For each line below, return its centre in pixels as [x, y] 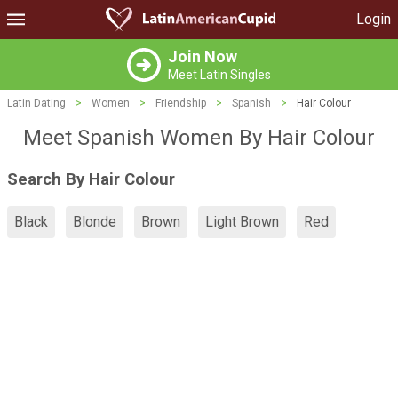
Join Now [203, 56]
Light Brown [242, 222]
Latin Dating [36, 103]
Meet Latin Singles [219, 75]
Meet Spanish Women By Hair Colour [199, 138]
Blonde [95, 222]
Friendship [181, 103]
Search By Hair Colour [91, 179]
